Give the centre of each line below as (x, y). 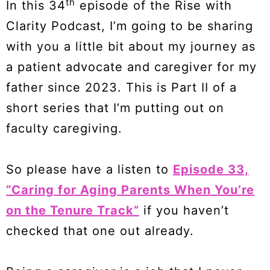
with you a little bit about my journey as (131, 46)
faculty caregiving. (66, 128)
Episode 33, (211, 169)
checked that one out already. (100, 231)
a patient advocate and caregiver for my (131, 67)
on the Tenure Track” (73, 210)
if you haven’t (184, 210)
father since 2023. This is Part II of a (121, 87)
